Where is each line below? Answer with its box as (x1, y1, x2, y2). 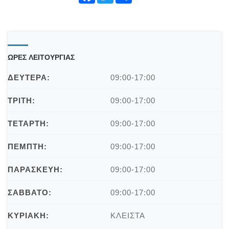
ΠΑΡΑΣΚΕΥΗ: (8, 165, 63, 174)
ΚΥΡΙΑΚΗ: (8, 211, 49, 220)
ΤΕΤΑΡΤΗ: (8, 119, 49, 128)
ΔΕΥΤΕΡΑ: (8, 73, 50, 82)
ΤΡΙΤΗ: (8, 96, 35, 105)
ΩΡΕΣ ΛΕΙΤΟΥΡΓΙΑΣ (8, 53, 75, 62)
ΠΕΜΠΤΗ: (8, 142, 47, 151)
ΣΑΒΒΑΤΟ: (8, 188, 52, 197)
